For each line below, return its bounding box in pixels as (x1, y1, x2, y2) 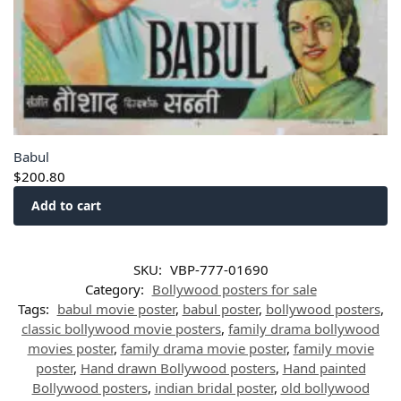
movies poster (27, 338, 114, 357)
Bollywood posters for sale (151, 279, 317, 298)
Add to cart (30, 197, 101, 215)
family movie (293, 338, 374, 357)
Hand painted (282, 358, 366, 377)
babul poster (182, 299, 259, 318)
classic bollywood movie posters (21, 319, 221, 337)
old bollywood (280, 378, 370, 397)
